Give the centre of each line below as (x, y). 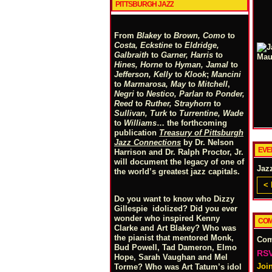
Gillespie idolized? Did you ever (176, 209)
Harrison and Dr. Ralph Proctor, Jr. (179, 152)
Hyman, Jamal (202, 65)
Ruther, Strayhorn (178, 104)
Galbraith (131, 55)
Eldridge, (202, 45)
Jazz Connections (148, 142)
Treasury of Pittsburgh (201, 133)
